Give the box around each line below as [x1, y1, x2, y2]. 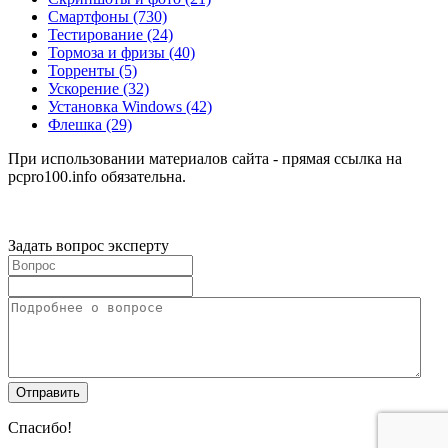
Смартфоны [48, 8, 129, 25]
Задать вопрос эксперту [8, 237, 169, 254]
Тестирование [48, 26, 143, 43]
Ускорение [48, 80, 119, 97]
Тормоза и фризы [48, 44, 165, 61]
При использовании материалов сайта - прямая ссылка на [8, 150, 402, 167]
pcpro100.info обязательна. [8, 168, 186, 185]
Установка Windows [48, 98, 182, 115]
